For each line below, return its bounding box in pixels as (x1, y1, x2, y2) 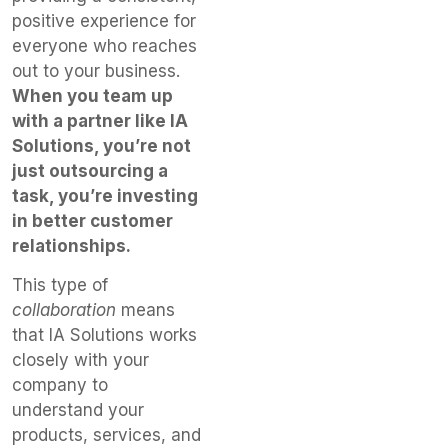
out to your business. (12, 61, 180, 82)
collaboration (12, 300, 116, 321)
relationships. (12, 236, 131, 257)
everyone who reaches (12, 36, 197, 57)
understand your (12, 400, 144, 421)
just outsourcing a (12, 161, 168, 182)
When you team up (12, 86, 173, 107)
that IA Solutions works (12, 325, 197, 346)
